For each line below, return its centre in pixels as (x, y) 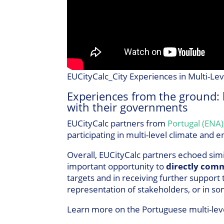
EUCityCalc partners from (117, 123)
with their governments (128, 107)
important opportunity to (117, 166)
